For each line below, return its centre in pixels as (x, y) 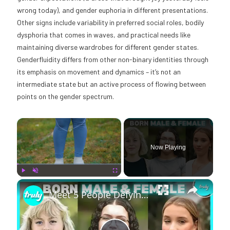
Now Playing (168, 147)
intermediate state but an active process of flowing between (111, 84)
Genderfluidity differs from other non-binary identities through (113, 59)
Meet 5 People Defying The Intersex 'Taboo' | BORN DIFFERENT (145, 194)
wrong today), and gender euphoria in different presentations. (112, 10)
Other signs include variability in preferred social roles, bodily (110, 22)
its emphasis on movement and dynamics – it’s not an (99, 71)
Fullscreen (124, 181)
